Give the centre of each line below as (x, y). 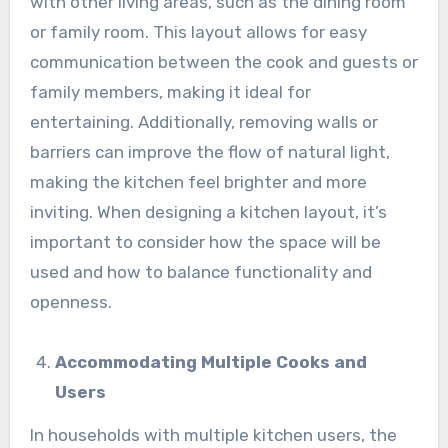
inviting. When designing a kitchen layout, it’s (208, 211)
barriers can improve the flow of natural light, (209, 151)
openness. (70, 301)
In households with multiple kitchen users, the (213, 434)
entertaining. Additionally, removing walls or (203, 121)
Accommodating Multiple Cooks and (211, 361)
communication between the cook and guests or (223, 61)
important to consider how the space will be (205, 241)
